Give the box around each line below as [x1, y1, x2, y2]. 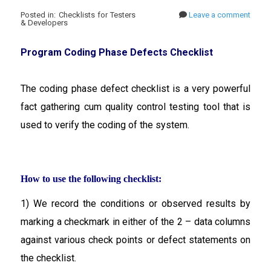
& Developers [21, 18, 68, 27]
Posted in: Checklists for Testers [21, 10, 135, 19]
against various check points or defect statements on [21, 233, 250, 246]
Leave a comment [189, 10, 250, 19]
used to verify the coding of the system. [21, 119, 189, 131]
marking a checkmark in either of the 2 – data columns [21, 215, 250, 227]
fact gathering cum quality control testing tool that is [21, 100, 250, 113]
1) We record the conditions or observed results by [21, 197, 250, 209]
